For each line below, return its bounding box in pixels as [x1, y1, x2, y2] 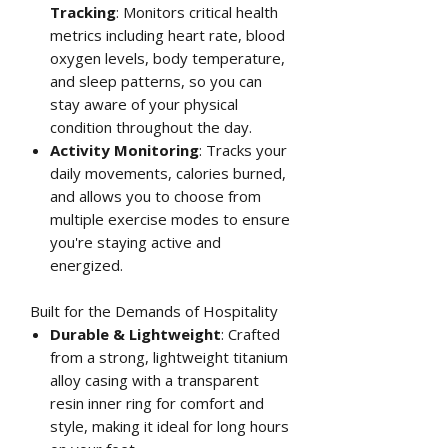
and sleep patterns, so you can [50, 70, 262, 91]
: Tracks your [199, 139, 287, 160]
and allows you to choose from [50, 185, 261, 206]
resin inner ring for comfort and [50, 392, 264, 413]
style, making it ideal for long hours [50, 415, 289, 436]
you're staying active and [50, 231, 221, 252]
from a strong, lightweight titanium [50, 346, 288, 367]
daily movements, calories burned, [50, 162, 286, 183]
